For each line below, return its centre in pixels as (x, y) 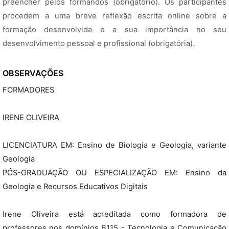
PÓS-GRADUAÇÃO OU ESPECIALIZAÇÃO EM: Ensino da (114, 173)
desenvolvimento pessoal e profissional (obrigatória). (99, 43)
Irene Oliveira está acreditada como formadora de (114, 214)
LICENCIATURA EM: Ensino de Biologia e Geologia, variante (114, 145)
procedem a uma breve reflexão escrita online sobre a (114, 16)
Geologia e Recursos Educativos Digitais (75, 187)
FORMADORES (28, 90)
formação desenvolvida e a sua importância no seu (114, 30)
